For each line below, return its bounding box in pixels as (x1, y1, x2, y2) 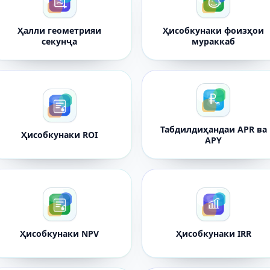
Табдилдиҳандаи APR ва (160, 124, 267, 135)
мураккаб (192, 36, 236, 47)
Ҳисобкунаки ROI (21, 129, 98, 140)
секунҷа (42, 36, 78, 47)
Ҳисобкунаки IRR (175, 228, 251, 239)
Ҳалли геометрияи (17, 25, 102, 36)
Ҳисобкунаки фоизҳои (163, 25, 265, 36)
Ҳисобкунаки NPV (20, 228, 99, 239)
